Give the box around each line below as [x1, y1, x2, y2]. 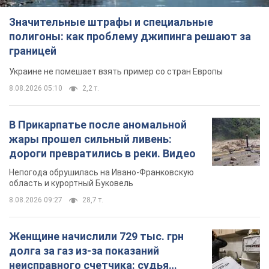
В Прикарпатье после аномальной [9, 118, 187, 131]
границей [9, 44, 56, 58]
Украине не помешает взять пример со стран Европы [9, 67, 223, 77]
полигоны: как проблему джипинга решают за [9, 30, 251, 43]
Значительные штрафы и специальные [9, 16, 213, 29]
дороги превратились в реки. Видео [9, 147, 196, 160]
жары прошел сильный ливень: [9, 133, 172, 146]
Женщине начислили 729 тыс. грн [9, 230, 184, 243]
